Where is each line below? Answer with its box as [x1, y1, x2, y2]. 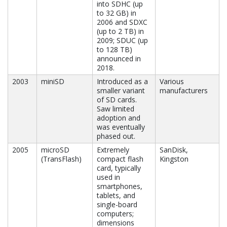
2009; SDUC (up [97, 35, 148, 46]
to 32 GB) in [97, 8, 136, 18]
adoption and [97, 113, 140, 123]
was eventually [97, 122, 145, 132]
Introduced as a [97, 77, 148, 87]
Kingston [160, 154, 188, 164]
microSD [41, 145, 69, 155]
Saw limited [97, 104, 134, 114]
